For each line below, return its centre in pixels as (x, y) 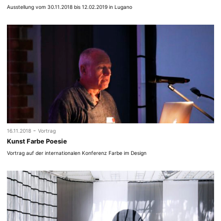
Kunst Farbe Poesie (37, 142)
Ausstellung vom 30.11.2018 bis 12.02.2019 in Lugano (70, 7)
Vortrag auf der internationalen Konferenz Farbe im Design (77, 153)
